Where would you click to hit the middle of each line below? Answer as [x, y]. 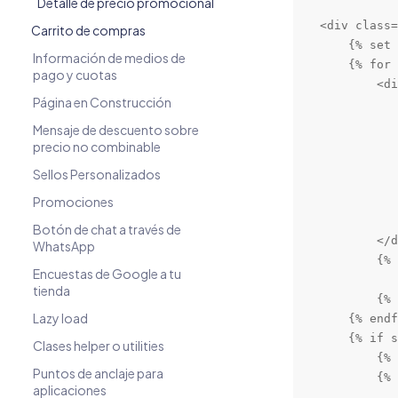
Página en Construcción [102, 102]
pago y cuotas [75, 75]
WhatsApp [64, 246]
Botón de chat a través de [107, 229]
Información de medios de [109, 58]
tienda [52, 291]
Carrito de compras [88, 30]
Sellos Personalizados [97, 174]
